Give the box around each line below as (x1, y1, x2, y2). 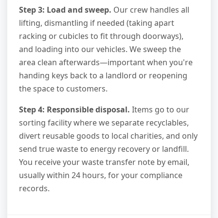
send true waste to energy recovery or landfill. (19, 144, 189, 155)
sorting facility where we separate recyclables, (19, 117, 189, 128)
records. (19, 183, 50, 194)
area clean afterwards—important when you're (19, 57, 193, 68)
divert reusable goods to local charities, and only (19, 130, 198, 142)
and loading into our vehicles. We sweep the (19, 44, 181, 55)
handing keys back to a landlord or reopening (19, 70, 187, 81)
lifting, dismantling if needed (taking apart (19, 18, 174, 29)
